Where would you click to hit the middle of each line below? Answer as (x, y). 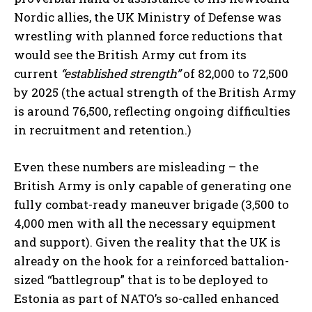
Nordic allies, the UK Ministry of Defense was (148, 17)
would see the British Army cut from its (130, 55)
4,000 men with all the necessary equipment (145, 223)
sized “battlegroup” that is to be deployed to (141, 280)
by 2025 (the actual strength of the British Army (155, 92)
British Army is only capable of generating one (153, 186)
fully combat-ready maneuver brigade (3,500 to (151, 204)
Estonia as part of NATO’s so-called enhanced (147, 298)
